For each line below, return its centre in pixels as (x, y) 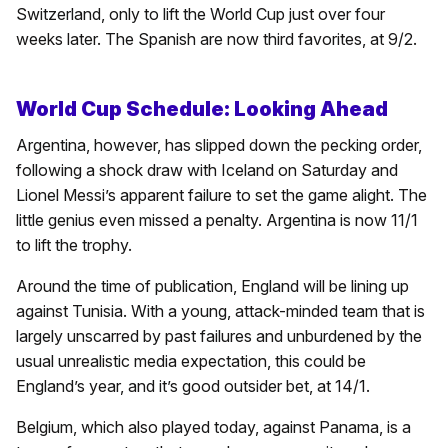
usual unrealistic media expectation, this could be (191, 361)
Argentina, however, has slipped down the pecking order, (219, 145)
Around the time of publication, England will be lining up (212, 286)
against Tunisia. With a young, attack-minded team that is (220, 311)
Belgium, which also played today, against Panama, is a (213, 427)
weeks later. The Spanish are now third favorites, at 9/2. (216, 39)
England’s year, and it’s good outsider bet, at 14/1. (193, 386)
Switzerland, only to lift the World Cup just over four (200, 14)
